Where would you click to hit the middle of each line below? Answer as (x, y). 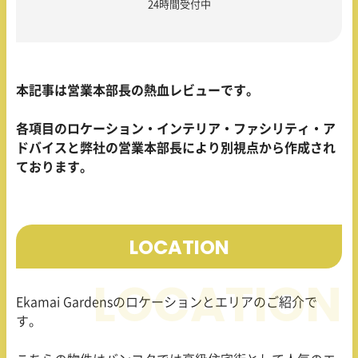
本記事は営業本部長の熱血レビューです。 (137, 91)
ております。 (54, 167)
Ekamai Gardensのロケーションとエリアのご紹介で (167, 302)
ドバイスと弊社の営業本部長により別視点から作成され (176, 148)
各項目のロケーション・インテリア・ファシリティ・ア (176, 129)
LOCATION (179, 247)
